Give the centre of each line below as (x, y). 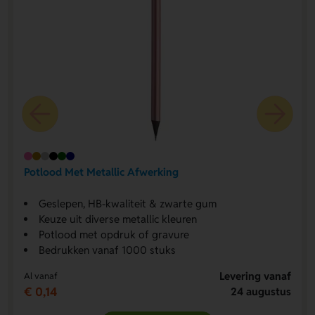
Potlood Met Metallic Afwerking (101, 172)
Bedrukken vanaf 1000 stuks (107, 250)
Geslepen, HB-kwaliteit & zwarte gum (127, 204)
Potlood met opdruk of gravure (114, 234)
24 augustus (261, 291)
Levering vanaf (256, 276)
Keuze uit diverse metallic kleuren (117, 219)
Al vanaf (40, 276)
